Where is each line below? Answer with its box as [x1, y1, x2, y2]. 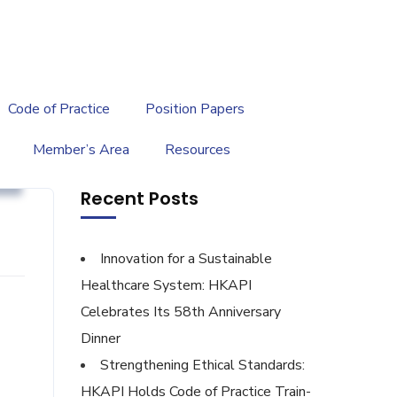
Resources [165, 140, 230, 160]
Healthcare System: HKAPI [81, 276, 252, 295]
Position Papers [145, 99, 245, 119]
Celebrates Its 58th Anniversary [81, 302, 281, 322]
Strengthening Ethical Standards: [100, 355, 305, 375]
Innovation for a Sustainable [100, 249, 272, 269]
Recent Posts [81, 186, 198, 211]
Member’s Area [33, 140, 129, 160]
